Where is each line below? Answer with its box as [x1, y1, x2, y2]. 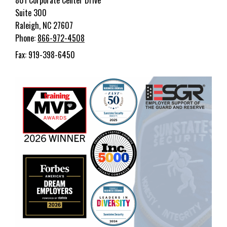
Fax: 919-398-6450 [15, 49, 75, 61]
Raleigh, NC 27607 [15, 19, 73, 32]
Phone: [15, 32, 37, 45]
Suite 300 [15, 7, 47, 19]
